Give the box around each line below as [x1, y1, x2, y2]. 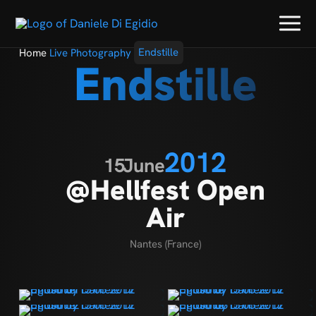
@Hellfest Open [66, 171, 266, 208]
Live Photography [49, 45, 131, 60]
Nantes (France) [130, 236, 202, 251]
